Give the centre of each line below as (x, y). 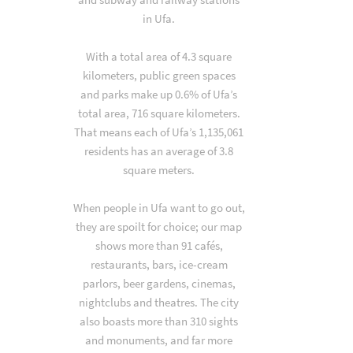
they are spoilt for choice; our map (159, 227)
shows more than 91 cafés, (159, 245)
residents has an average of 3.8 (159, 151)
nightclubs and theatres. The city (159, 302)
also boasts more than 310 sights (159, 321)
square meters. (159, 170)
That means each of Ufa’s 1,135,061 (159, 132)
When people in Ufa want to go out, (159, 208)
